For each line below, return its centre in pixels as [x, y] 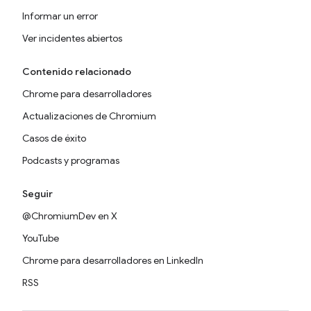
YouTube [41, 238]
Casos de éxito [54, 138]
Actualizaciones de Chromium [89, 116]
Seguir [37, 194]
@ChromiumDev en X [70, 216]
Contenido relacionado [77, 72]
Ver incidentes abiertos [72, 38]
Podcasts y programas [71, 160]
